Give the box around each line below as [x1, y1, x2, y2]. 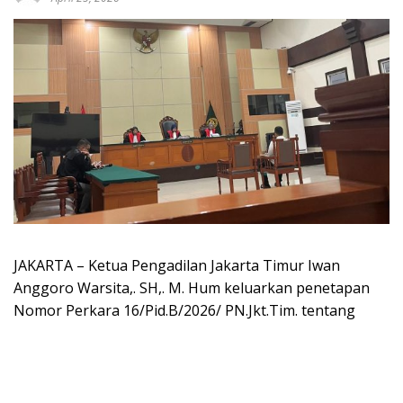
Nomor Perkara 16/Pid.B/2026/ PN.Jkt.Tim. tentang [13, 300, 355, 321]
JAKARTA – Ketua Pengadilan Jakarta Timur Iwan [13, 255, 340, 276]
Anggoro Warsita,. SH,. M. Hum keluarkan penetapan [13, 278, 370, 299]
